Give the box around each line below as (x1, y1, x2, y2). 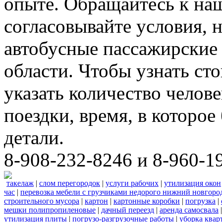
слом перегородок (39, 178, 100, 187)
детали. (4, 126, 64, 148)
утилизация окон (164, 178, 221, 187)
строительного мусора (4, 196, 79, 205)
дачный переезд (101, 205, 154, 214)
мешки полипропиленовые (4, 205, 96, 214)
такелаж (6, 178, 34, 187)
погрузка (185, 196, 216, 205)
